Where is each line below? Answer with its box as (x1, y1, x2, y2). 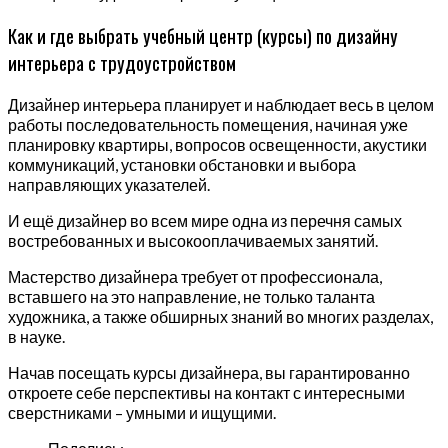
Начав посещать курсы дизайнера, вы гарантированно (8, 362, 410, 382)
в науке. (8, 326, 65, 346)
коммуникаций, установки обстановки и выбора (8, 154, 356, 174)
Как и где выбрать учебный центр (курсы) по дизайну (8, 21, 398, 49)
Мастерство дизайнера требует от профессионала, (8, 266, 382, 286)
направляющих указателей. (8, 174, 210, 194)
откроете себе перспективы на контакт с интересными (8, 382, 405, 402)
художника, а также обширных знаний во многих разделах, (8, 306, 433, 326)
